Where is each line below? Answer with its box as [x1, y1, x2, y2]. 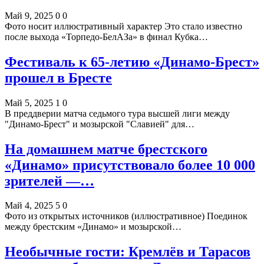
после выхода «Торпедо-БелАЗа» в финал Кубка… [5, 31, 208, 42]
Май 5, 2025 [5, 97, 53, 108]
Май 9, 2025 [5, 10, 53, 21]
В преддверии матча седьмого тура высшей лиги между [5, 108, 230, 118]
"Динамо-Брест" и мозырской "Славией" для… [5, 118, 194, 129]
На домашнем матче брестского [5, 141, 207, 157]
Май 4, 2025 [5, 200, 53, 211]
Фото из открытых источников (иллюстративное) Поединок [5, 211, 247, 222]
